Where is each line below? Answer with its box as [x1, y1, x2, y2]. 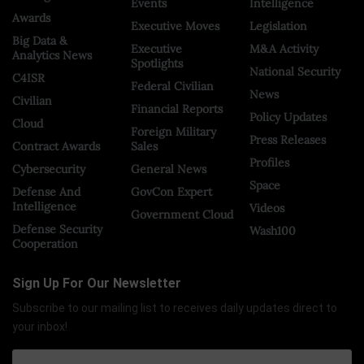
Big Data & [12, 32, 67, 48]
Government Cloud [131, 206, 233, 222]
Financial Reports [131, 101, 223, 116]
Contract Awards [12, 138, 100, 154]
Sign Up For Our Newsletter [12, 275, 181, 291]
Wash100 [249, 223, 296, 238]
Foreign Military [131, 123, 216, 139]
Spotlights [131, 55, 183, 71]
